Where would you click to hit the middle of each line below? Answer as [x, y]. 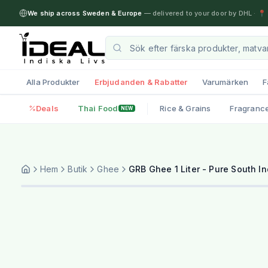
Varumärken [225, 82]
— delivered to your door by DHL [197, 13]
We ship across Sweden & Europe [85, 13]
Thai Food [98, 108]
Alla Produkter [53, 82]
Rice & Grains [185, 108]
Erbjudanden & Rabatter [141, 82]
